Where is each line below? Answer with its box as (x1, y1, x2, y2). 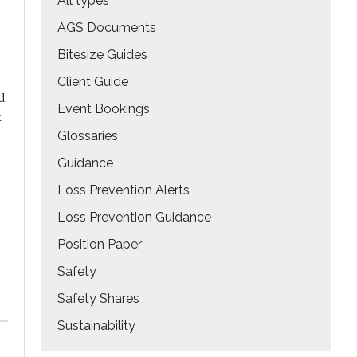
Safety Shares (57, 291, 139, 306)
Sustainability (57, 318, 135, 333)
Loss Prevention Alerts (57, 182, 190, 198)
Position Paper (57, 237, 142, 252)
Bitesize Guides (57, 47, 147, 62)
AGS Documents (57, 20, 156, 35)
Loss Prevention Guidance (57, 210, 211, 225)
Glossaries (57, 128, 118, 143)
